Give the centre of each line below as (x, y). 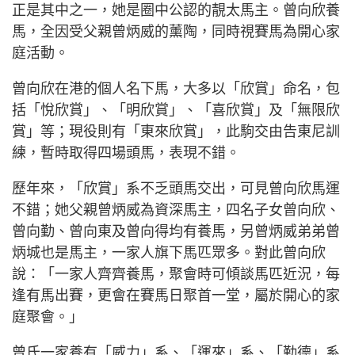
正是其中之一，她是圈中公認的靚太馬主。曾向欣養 (176, 10)
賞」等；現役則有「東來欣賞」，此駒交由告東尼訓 (176, 131)
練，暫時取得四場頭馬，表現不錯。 (126, 153)
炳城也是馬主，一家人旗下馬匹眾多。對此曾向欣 (169, 252)
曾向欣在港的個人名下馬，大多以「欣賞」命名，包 (176, 88)
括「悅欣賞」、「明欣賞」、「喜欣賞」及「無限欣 (176, 110)
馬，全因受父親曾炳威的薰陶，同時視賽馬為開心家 (176, 31)
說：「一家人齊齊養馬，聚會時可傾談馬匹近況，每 (176, 274)
